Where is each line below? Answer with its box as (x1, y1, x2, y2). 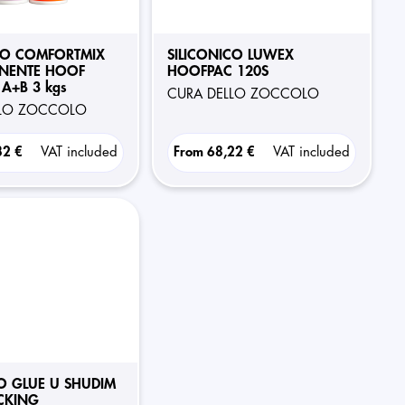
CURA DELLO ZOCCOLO (176, 88, 319, 101)
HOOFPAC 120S (166, 64, 268, 79)
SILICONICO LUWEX (166, 48, 294, 62)
